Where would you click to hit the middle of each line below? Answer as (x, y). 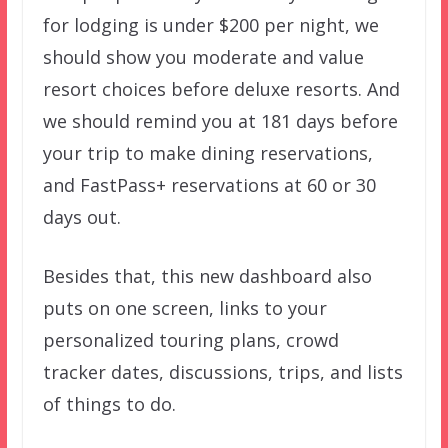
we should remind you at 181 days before (220, 120)
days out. (81, 216)
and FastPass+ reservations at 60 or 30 (209, 184)
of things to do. (109, 403)
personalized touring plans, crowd (190, 339)
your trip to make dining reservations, (207, 152)
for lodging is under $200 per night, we (210, 24)
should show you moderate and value (203, 56)
